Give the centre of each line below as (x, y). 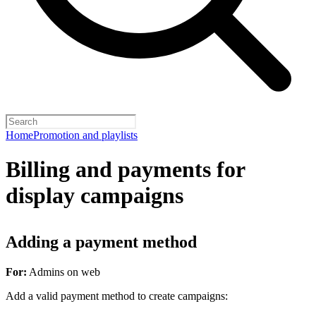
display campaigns (95, 196)
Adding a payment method (101, 242)
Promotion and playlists (85, 135)
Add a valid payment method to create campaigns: (117, 296)
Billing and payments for (125, 170)
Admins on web (63, 272)
